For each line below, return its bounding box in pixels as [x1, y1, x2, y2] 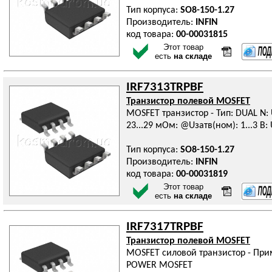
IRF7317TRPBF [126, 220, 203, 233]
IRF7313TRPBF [126, 81, 203, 93]
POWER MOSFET [126, 260, 192, 270]
